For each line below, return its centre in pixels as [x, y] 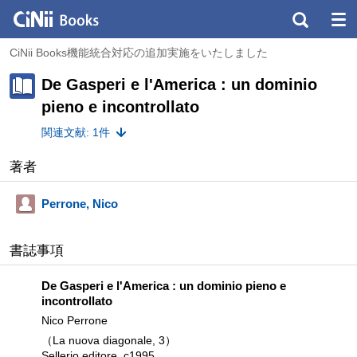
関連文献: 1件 [76, 132]
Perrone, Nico [80, 203]
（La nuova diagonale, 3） [109, 340]
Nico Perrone [75, 320]
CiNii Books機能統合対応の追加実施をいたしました [139, 53]
